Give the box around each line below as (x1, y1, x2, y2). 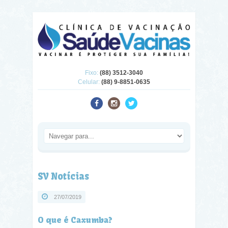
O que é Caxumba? (38, 215, 112, 225)
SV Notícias (38, 170, 89, 183)
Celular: (78, 78, 101, 86)
